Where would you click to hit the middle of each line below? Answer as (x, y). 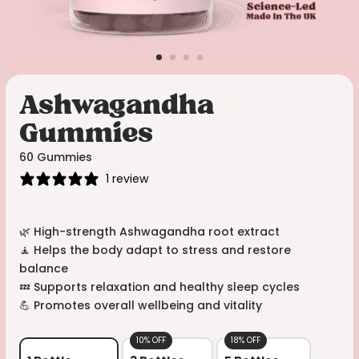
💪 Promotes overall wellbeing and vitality (141, 306)
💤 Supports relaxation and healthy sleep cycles (160, 287)
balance (44, 269)
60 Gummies (56, 157)
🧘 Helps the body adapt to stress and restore (155, 250)
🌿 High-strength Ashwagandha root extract (150, 232)
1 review (127, 178)
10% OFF (151, 341)
